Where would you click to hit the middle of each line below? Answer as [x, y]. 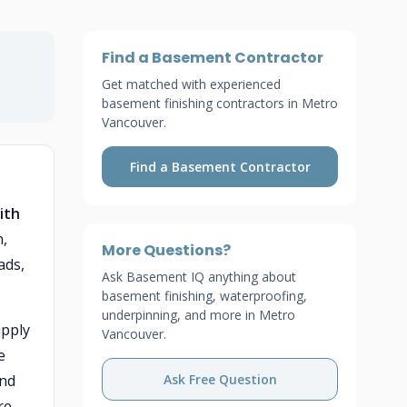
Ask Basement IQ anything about [199, 277]
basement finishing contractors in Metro [220, 103]
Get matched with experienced [191, 84]
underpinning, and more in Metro [199, 315]
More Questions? [166, 250]
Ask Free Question [220, 379]
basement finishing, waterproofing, [204, 296]
